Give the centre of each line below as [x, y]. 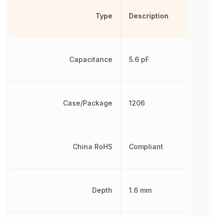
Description [149, 15]
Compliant [146, 146]
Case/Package [88, 103]
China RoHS [93, 146]
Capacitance [91, 59]
